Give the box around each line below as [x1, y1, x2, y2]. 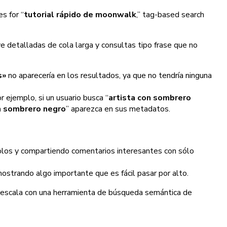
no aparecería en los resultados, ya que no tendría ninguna [6, 70, 212, 82]
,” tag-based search [136, 9, 204, 21]
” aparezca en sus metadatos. [66, 103, 170, 115]
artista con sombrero [108, 92, 191, 104]
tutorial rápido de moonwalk [24, 9, 136, 21]
